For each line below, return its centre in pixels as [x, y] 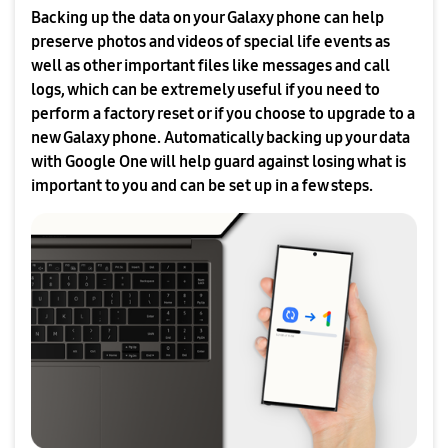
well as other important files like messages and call [210, 65]
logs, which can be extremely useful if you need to [205, 89]
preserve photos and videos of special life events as [210, 41]
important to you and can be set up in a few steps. [202, 185]
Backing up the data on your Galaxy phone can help [207, 17]
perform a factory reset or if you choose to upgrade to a [223, 113]
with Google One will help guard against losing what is [218, 161]
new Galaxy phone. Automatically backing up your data [220, 137]
